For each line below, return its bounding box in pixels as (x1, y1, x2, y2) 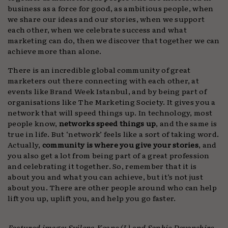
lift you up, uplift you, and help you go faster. (8, 192, 176, 204)
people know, (8, 118, 59, 129)
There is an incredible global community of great (8, 64, 191, 75)
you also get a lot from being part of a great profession (8, 150, 210, 161)
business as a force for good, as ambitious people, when (8, 3, 214, 14)
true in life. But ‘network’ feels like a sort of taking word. (8, 128, 219, 139)
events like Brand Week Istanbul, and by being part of (8, 85, 207, 97)
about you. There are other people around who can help (8, 182, 217, 193)
